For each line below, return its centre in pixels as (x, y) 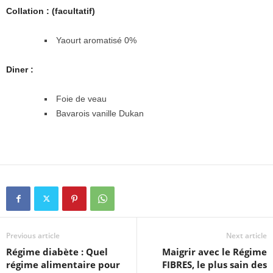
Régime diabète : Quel (57, 252)
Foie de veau (81, 99)
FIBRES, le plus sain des (214, 265)
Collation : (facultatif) (51, 11)
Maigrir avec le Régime (214, 252)
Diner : (20, 70)
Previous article (33, 236)
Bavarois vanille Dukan (100, 114)
